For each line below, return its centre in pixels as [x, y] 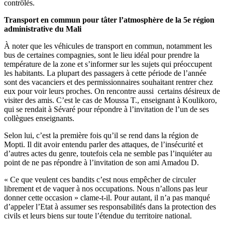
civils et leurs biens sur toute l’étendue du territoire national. [98, 215]
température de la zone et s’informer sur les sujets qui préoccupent [108, 64]
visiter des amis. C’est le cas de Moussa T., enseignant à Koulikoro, [110, 100]
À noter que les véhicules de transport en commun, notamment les [108, 46]
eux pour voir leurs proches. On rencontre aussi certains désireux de [112, 91]
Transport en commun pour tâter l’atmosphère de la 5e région [109, 20]
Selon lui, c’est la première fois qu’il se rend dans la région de [101, 135]
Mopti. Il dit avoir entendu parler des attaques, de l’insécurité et [103, 144]
